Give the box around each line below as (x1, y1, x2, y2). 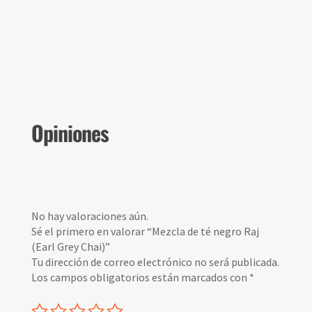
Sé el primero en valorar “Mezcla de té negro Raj (31, 224, 259, 238)
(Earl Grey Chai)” (31, 239, 110, 253)
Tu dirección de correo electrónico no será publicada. (31, 254, 279, 269)
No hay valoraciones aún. (31, 208, 148, 223)
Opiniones (31, 116, 109, 148)
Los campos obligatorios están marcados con (31, 270, 249, 284)
